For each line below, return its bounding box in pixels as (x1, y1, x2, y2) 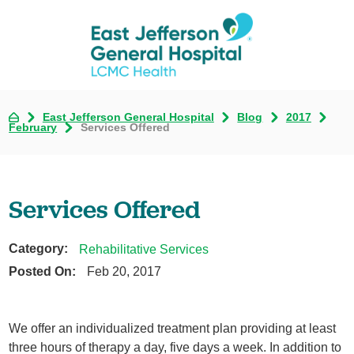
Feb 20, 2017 (86, 264, 161, 279)
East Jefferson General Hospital (42, 111, 214, 123)
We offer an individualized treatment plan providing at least (9, 321, 337, 335)
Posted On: (9, 264, 77, 279)
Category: (9, 241, 69, 256)
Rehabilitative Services (78, 241, 209, 256)
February (9, 122, 58, 134)
